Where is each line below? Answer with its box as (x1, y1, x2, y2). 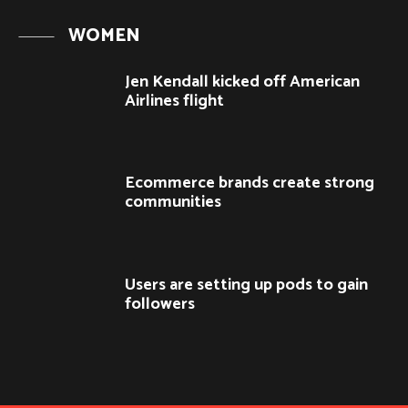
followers (125, 291, 195, 319)
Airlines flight (125, 87, 224, 115)
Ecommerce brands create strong (125, 169, 374, 198)
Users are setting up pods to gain (125, 271, 368, 300)
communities (125, 189, 221, 217)
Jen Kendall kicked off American (125, 67, 360, 96)
